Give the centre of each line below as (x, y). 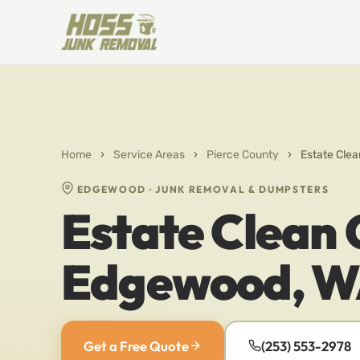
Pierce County (243, 155)
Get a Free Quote (136, 346)
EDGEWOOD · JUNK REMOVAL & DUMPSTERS (202, 189)
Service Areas (149, 155)
